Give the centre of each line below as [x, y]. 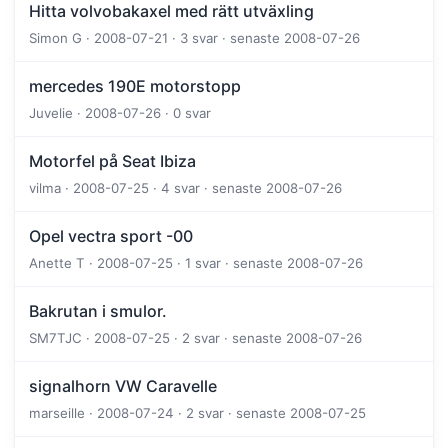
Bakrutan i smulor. [98, 311]
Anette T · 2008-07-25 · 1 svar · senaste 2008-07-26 [196, 263]
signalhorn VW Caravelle [123, 386]
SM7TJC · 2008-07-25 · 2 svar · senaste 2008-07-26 [195, 338]
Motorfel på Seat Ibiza [112, 161]
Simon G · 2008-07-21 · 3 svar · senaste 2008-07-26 [194, 38]
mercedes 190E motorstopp [135, 86]
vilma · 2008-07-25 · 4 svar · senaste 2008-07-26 [185, 188]
